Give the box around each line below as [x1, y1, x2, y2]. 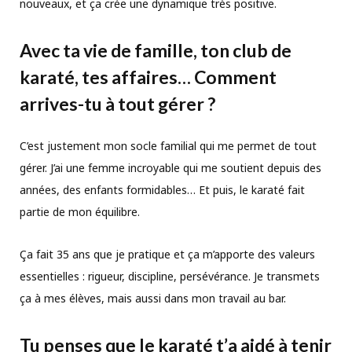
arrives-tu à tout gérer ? [20, 92, 218, 115]
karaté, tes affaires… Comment [20, 65, 277, 88]
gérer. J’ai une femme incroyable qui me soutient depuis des [20, 159, 321, 175]
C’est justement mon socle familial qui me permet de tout [20, 137, 317, 153]
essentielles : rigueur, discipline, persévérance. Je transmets [20, 268, 320, 284]
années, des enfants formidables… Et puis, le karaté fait [20, 181, 305, 197]
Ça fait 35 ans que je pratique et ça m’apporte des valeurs [20, 246, 315, 262]
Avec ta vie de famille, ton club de [20, 38, 291, 61]
